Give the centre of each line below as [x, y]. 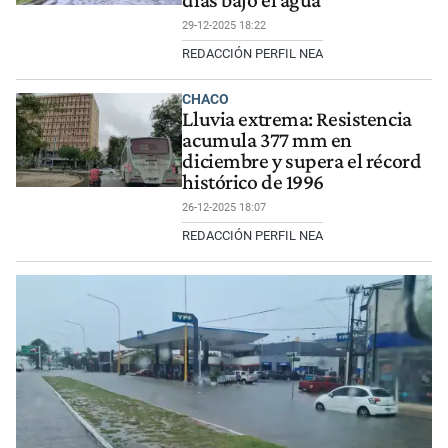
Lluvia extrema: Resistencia [297, 119]
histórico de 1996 [253, 182]
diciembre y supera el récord [302, 161]
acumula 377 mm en [267, 140]
